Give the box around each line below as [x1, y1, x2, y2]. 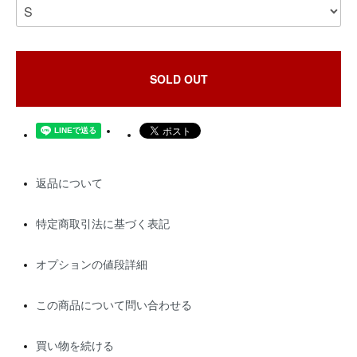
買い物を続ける [36, 339, 114, 353]
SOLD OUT [149, 71, 208, 88]
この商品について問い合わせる [36, 299, 192, 312]
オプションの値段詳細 [36, 258, 147, 272]
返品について [36, 177, 103, 190]
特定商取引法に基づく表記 [36, 218, 170, 231]
